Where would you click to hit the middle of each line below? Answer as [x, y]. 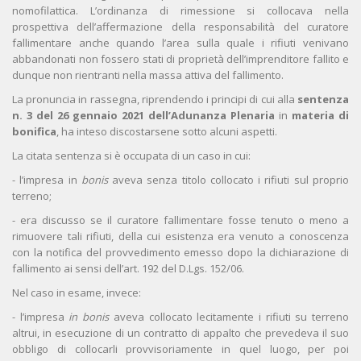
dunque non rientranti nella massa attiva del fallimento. [148, 75]
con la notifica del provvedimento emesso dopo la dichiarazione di [180, 253]
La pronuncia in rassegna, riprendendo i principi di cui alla [155, 100]
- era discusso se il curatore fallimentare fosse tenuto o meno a [180, 220]
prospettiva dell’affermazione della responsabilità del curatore [180, 27]
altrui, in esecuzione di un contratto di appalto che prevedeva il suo [180, 333]
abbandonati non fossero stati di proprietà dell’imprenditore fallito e [180, 59]
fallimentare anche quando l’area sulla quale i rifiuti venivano [180, 43]
